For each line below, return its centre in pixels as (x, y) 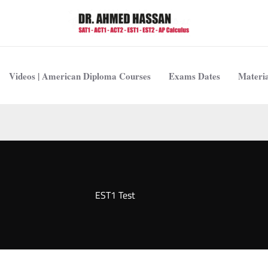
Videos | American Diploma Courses (80, 76)
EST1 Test (115, 195)
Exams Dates (194, 76)
